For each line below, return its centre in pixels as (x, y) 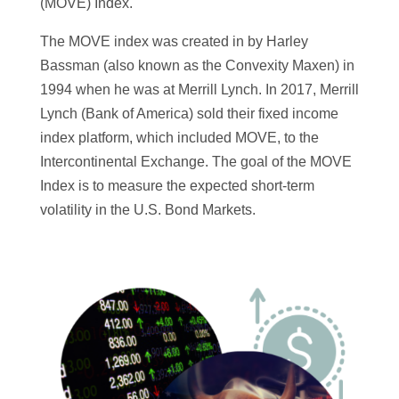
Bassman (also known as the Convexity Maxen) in (197, 66)
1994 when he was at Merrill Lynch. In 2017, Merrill (199, 90)
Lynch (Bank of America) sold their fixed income (189, 114)
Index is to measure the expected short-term (177, 186)
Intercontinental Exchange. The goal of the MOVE (195, 162)
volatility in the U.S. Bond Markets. (147, 210)
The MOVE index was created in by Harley (174, 42)
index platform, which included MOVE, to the (179, 138)
